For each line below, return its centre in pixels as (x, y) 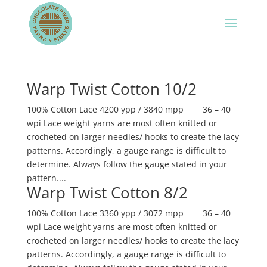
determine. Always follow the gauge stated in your (127, 164)
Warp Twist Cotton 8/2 (107, 193)
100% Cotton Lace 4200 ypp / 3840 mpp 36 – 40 (128, 109)
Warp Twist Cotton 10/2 (111, 89)
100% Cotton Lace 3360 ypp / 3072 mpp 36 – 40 (128, 213)
